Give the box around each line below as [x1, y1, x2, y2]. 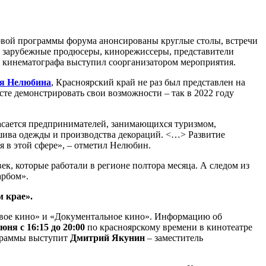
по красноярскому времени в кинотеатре [85, 221, 252, 232]
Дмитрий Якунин [70, 232, 145, 243]
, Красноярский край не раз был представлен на [51, 77, 245, 87]
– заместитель [145, 232, 203, 243]
